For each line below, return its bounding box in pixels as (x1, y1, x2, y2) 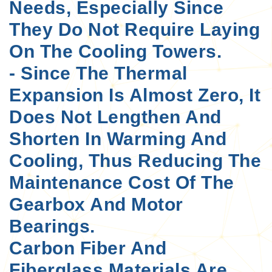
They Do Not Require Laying (9, 19, 260, 39)
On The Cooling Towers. (9, 41, 222, 61)
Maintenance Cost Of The (9, 172, 234, 192)
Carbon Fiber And (9, 237, 166, 258)
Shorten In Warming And (9, 128, 226, 149)
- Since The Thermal (9, 63, 188, 83)
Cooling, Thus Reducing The (9, 150, 261, 171)
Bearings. (9, 216, 95, 236)
